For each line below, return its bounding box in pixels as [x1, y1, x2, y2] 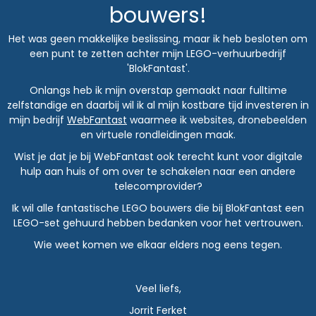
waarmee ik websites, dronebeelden [127, 113, 307, 128]
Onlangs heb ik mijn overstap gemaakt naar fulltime [29, 83, 287, 98]
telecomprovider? [114, 179, 202, 194]
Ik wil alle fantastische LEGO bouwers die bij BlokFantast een [12, 201, 304, 216]
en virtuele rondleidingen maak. [80, 128, 236, 142]
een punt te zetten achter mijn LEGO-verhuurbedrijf [30, 47, 286, 61]
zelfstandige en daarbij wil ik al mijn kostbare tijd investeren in [7, 98, 309, 113]
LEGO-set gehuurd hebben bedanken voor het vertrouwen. [13, 216, 303, 231]
